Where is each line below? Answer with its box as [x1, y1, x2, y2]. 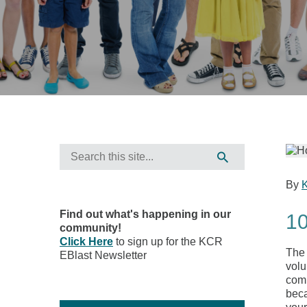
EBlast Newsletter [60, 249, 147, 261]
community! [60, 222, 121, 234]
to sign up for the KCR [113, 236, 223, 247]
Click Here [60, 236, 113, 247]
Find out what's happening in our [60, 208, 231, 220]
